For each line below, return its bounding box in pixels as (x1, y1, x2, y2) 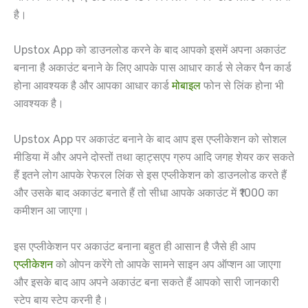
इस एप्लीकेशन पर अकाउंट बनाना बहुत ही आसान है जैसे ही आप (14, 239, 256, 253)
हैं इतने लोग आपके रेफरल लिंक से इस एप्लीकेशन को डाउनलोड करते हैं (14, 168, 287, 181)
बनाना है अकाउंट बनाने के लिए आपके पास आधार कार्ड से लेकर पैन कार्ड (14, 61, 291, 75)
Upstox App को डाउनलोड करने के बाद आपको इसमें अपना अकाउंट (14, 43, 286, 57)
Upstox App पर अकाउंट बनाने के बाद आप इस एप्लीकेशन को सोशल (14, 132, 287, 146)
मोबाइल (172, 79, 201, 93)
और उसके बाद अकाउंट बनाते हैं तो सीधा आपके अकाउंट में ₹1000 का (14, 186, 278, 199)
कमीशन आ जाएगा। (14, 203, 89, 217)
